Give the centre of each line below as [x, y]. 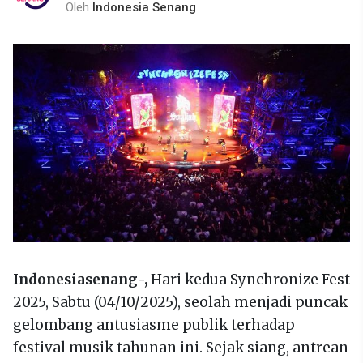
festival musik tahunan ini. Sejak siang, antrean [181, 348]
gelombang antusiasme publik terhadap [154, 325]
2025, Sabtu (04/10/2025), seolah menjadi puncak [180, 303]
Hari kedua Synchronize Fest [249, 280]
